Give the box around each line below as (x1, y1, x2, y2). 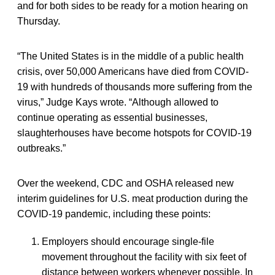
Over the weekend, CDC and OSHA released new (17, 177, 234, 188)
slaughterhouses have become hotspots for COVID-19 (17, 127, 252, 138)
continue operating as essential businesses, (17, 112, 207, 123)
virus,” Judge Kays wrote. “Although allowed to (17, 96, 219, 107)
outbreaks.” (17, 142, 66, 153)
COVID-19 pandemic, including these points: (17, 208, 211, 219)
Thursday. (17, 15, 60, 26)
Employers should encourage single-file (42, 236, 214, 247)
